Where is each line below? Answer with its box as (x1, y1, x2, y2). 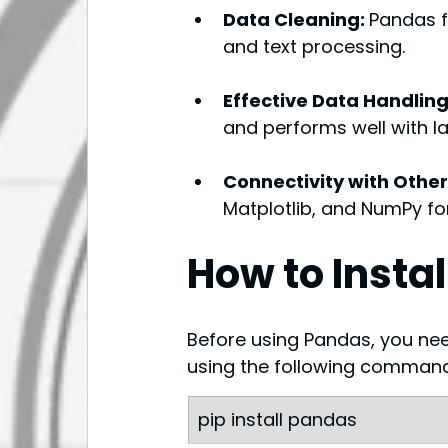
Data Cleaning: (223, 7, 369, 33)
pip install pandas (198, 407, 357, 433)
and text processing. (223, 34, 405, 60)
